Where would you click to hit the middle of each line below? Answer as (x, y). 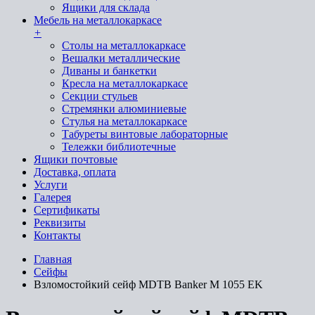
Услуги (51, 185)
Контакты (57, 235)
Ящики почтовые (76, 159)
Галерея (52, 197)
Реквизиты (60, 223)
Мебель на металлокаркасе (98, 20)
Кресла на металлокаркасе (125, 83)
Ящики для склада (106, 7)
